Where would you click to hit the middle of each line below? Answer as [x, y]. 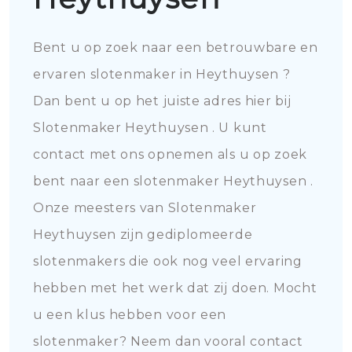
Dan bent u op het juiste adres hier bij [162, 101]
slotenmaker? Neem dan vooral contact [168, 341]
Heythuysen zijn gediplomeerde [143, 235]
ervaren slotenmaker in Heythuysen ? [162, 74]
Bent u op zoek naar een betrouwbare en [176, 48]
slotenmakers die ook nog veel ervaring [168, 261]
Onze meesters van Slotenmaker [145, 208]
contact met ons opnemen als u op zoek [170, 154]
